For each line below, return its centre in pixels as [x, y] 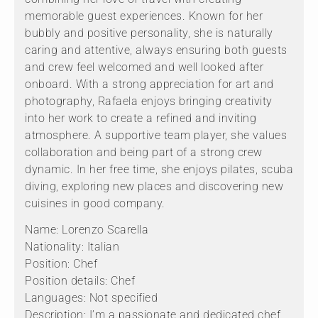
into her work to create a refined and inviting [141, 118]
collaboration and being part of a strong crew [144, 152]
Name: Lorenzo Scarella [87, 229]
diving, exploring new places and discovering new [154, 186]
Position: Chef [61, 263]
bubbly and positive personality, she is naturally [149, 33]
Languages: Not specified [91, 297]
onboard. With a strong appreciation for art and [149, 84]
